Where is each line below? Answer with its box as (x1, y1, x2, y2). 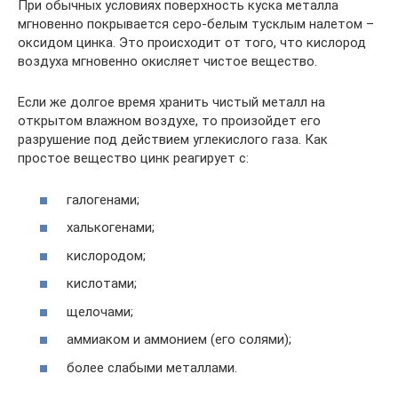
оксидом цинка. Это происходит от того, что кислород (18, 35, 366, 51)
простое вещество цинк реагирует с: (18, 150, 249, 166)
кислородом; (67, 247, 146, 264)
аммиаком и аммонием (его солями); (67, 331, 291, 347)
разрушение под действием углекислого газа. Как (18, 131, 328, 147)
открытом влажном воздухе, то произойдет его (18, 113, 321, 129)
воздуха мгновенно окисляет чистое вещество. (18, 53, 317, 69)
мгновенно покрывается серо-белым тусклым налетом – (18, 16, 374, 32)
